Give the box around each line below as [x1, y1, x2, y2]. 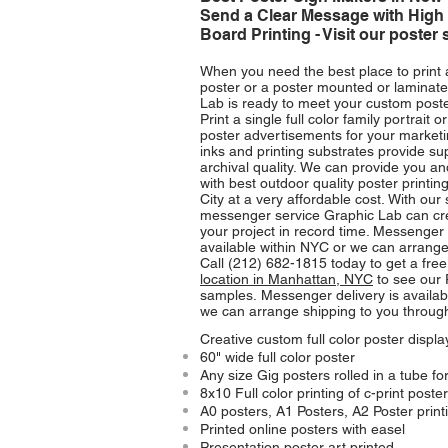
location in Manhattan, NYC [200, 271, 373, 287]
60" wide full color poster [200, 349, 355, 365]
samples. [200, 287, 261, 303]
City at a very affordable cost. [200, 191, 388, 207]
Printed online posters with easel [200, 421, 405, 437]
